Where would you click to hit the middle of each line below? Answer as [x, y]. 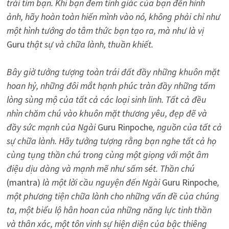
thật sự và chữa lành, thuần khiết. [89, 44]
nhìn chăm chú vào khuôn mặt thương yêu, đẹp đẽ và [107, 113]
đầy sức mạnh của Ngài [52, 127]
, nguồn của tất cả [187, 127]
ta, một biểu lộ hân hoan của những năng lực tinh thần [109, 210]
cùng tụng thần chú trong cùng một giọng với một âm [107, 154]
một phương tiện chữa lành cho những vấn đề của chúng [113, 196]
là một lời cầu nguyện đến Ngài [101, 182]
